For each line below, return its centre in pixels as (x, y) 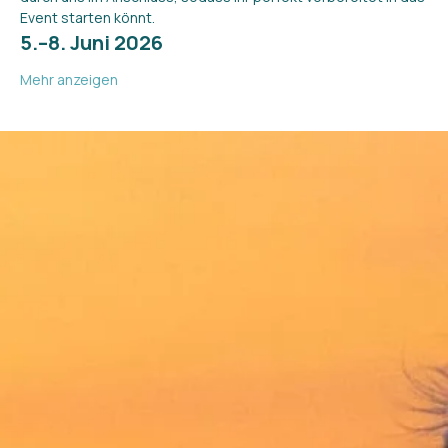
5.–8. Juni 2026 (91, 43)
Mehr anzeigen (69, 80)
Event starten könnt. (87, 18)
